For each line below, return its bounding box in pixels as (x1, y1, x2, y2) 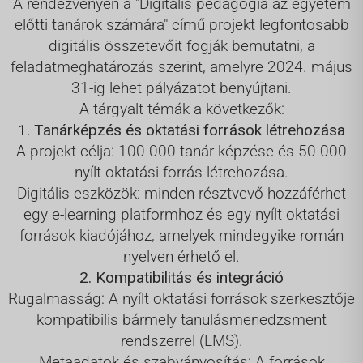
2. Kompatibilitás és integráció (79, 267, 284, 287)
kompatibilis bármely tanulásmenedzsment (36, 310, 327, 329)
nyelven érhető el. (123, 246, 240, 266)
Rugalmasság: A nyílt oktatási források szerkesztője (8, 288, 355, 308)
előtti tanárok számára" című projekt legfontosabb (14, 15, 349, 34)
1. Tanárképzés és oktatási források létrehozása (18, 120, 345, 139)
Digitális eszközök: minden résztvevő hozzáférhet (17, 183, 346, 203)
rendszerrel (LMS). (120, 331, 243, 350)
